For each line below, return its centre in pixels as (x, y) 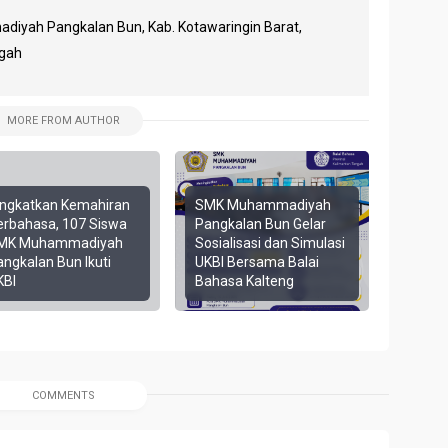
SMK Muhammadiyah (263, 205)
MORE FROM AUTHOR (64, 121)
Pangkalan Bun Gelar (261, 224)
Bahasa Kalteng (245, 281)
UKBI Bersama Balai (257, 262)
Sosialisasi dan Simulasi (270, 243)
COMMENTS (64, 396)
